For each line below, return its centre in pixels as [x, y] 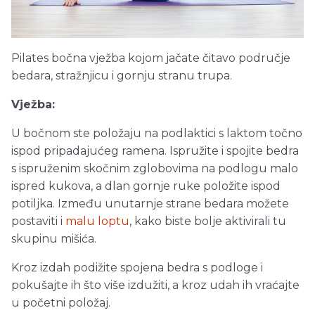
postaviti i [38, 221]
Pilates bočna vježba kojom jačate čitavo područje [151, 58]
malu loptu [97, 221]
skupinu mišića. [54, 239]
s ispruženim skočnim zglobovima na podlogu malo [155, 169]
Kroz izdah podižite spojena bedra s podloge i [137, 268]
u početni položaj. [61, 303]
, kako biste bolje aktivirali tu [208, 221]
